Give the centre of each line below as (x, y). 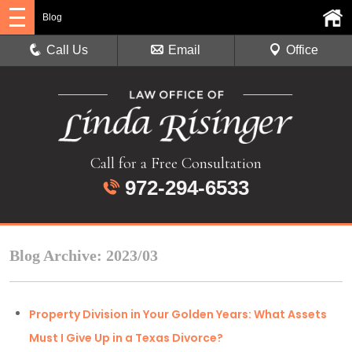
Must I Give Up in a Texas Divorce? (126, 338)
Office (302, 50)
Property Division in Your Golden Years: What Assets (178, 315)
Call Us (68, 50)
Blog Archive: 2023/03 (84, 256)
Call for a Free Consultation (176, 163)
